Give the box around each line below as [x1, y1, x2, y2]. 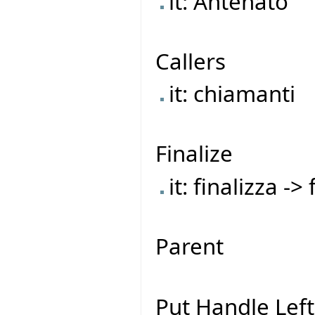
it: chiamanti [169, 79, 296, 109]
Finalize [155, 139, 233, 169]
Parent [155, 231, 224, 261]
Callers [155, 46, 226, 76]
